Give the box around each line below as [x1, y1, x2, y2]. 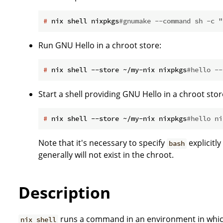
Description [18, 181, 111, 203]
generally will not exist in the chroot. [38, 149, 174, 161]
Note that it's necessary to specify [38, 137, 167, 149]
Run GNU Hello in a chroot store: [38, 40, 161, 51]
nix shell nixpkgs [47, 16, 119, 26]
